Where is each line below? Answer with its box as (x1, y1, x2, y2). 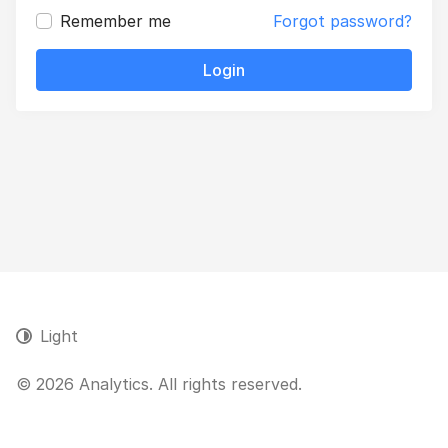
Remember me (60, 11, 171, 31)
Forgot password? (273, 11, 412, 31)
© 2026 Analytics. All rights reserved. (16, 374, 302, 394)
